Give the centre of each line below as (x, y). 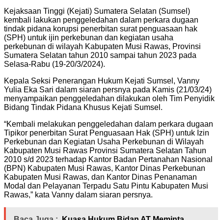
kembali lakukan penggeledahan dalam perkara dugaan (101, 20)
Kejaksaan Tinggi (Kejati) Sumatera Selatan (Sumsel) (97, 11)
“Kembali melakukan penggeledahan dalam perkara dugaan (109, 124)
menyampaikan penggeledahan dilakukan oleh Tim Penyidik (109, 98)
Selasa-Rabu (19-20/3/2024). (55, 64)
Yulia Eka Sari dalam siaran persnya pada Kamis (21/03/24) (108, 89)
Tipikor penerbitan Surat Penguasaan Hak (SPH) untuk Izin (107, 133)
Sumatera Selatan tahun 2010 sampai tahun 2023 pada (100, 55)
